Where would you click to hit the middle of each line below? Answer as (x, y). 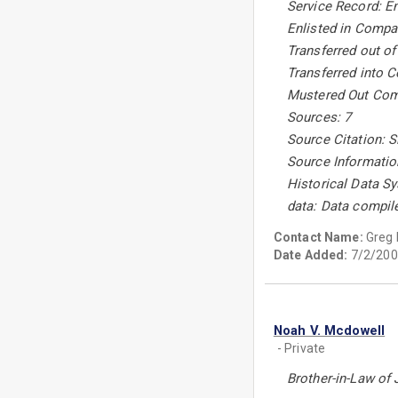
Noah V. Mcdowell (329, 330)
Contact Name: (319, 237)
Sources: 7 (319, 117)
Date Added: (310, 255)
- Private (301, 348)
